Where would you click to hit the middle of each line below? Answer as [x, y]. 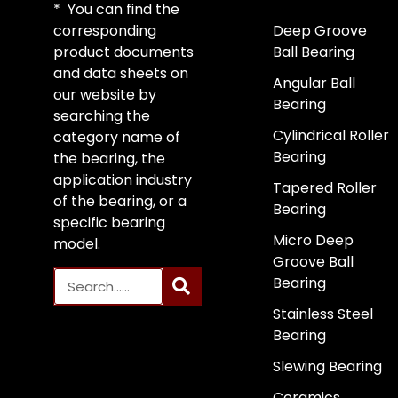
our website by [105, 94]
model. [77, 243]
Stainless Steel [322, 314]
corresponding [105, 30]
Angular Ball [314, 83]
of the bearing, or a [120, 201]
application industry [123, 179]
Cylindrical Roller [330, 135]
